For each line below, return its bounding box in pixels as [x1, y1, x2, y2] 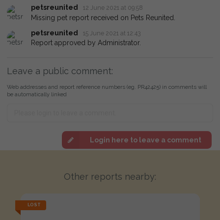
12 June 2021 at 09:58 [83, 4, 143, 12]
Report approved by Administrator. [31, 39, 141, 47]
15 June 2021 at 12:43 [83, 29, 141, 37]
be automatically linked [7, 91, 67, 98]
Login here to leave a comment [89, 136, 201, 144]
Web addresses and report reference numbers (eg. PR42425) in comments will [7, 83, 207, 91]
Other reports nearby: [64, 171, 156, 182]
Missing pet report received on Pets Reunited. [31, 13, 175, 22]
